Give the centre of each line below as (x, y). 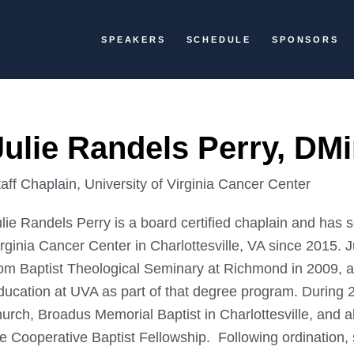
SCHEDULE (219, 40)
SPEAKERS (134, 40)
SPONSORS (305, 40)
